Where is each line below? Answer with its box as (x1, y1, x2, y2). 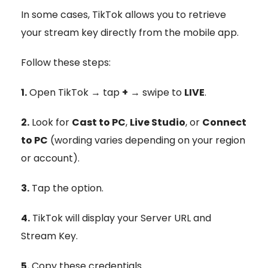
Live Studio (130, 115, 185, 129)
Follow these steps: (21, 55, 111, 69)
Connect (202, 115, 246, 129)
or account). (21, 151, 80, 165)
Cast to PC (72, 115, 126, 129)
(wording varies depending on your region (48, 133, 245, 147)
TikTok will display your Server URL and (30, 211, 211, 225)
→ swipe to (128, 85, 184, 99)
